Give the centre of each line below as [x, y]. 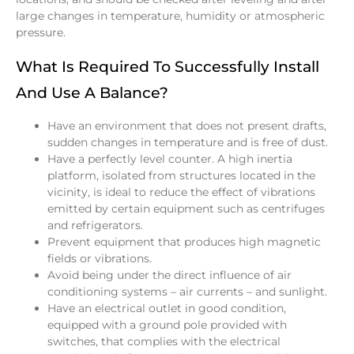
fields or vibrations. [100, 258]
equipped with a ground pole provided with [167, 324]
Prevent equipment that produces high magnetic [184, 241]
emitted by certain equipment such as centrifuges [186, 208]
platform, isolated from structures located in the [181, 175]
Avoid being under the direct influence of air [169, 275]
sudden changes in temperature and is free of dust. [188, 142]
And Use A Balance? [92, 92]
